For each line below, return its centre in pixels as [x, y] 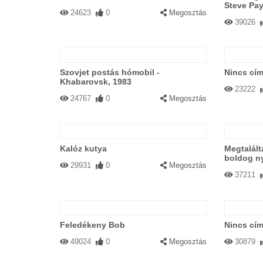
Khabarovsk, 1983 [96, 82]
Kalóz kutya [83, 149]
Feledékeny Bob [92, 225]
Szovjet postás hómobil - [110, 72]
